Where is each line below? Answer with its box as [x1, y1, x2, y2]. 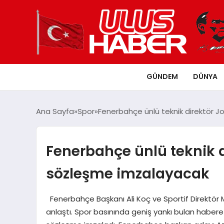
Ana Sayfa [36, 105, 74, 116]
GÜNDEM [146, 71, 178, 81]
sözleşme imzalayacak [45, 163, 209, 183]
